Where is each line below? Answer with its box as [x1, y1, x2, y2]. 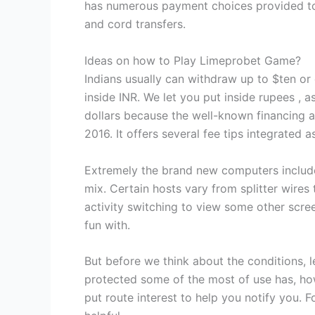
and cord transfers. [84, 17, 186, 32]
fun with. [84, 217, 130, 232]
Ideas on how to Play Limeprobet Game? [84, 53, 301, 67]
